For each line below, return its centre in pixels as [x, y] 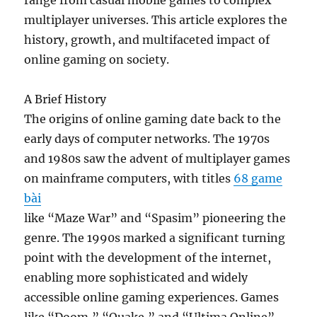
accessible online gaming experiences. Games [152, 297]
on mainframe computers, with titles [129, 178]
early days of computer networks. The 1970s [147, 139]
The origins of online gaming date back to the [153, 119]
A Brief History [65, 99]
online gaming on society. [97, 59]
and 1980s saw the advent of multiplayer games [157, 158]
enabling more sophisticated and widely [136, 277]
